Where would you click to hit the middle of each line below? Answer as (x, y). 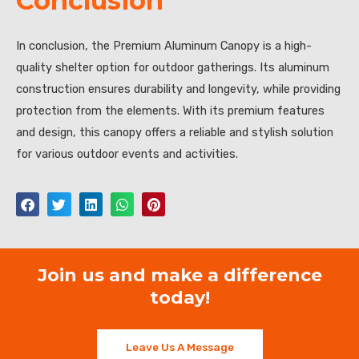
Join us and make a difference (179, 275)
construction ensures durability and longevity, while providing (178, 89)
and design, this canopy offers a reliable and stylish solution (175, 132)
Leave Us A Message (179, 347)
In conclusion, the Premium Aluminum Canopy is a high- (164, 45)
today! (179, 297)
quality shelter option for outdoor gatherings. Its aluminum (173, 67)
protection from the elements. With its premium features (170, 110)
